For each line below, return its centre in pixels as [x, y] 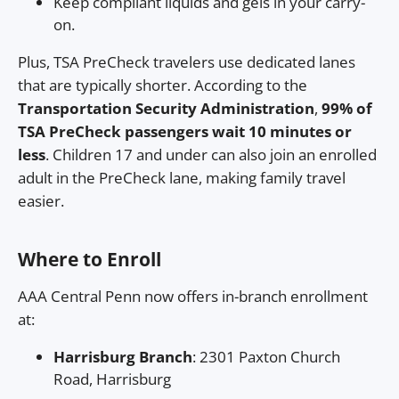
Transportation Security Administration [166, 108]
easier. [41, 200]
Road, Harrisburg [112, 379]
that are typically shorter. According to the [163, 85]
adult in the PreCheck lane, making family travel [182, 177]
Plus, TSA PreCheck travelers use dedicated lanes [187, 61]
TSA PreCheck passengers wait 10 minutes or [185, 131]
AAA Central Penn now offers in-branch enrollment [193, 296]
